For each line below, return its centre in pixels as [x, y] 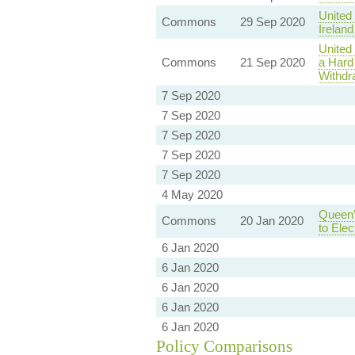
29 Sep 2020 [272, 22]
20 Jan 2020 [271, 221]
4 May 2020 [192, 195]
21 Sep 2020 [272, 63]
